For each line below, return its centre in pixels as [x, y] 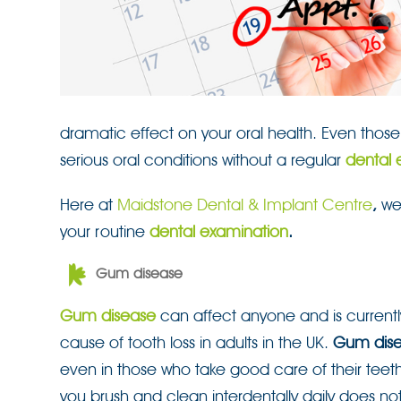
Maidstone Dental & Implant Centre [245, 205]
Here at [89, 205]
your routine [105, 231]
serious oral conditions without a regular [203, 160]
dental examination [219, 231]
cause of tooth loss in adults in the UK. [196, 342]
